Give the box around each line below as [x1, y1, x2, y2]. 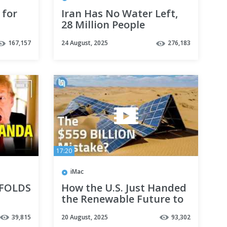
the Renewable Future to [61, 192, 183, 206]
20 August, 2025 [61, 212, 108, 221]
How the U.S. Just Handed [61, 180, 186, 195]
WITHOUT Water [61, 29, 143, 43]
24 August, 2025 [61, 39, 108, 48]
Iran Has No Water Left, [61, 7, 178, 21]
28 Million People [61, 18, 145, 32]
